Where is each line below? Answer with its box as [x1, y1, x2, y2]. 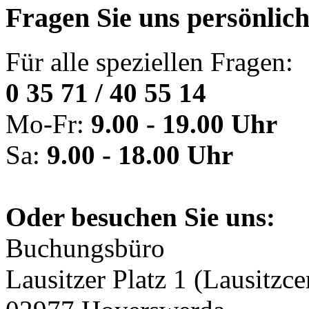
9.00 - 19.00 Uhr [91, 109, 277, 139]
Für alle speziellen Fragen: [6, 47, 293, 77]
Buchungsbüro [6, 233, 165, 263]
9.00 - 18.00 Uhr [47, 140, 233, 170]
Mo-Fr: [6, 109, 91, 139]
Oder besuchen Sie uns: [6, 202, 275, 232]
